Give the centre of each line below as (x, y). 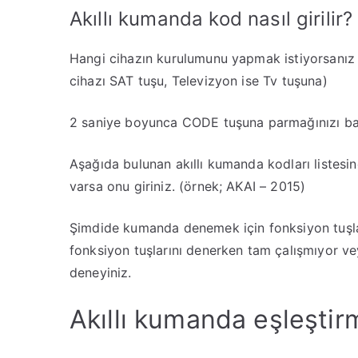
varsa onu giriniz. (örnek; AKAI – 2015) (188, 186)
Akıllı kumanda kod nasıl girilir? (211, 19)
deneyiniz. (101, 272)
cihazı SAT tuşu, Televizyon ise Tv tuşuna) (199, 81)
